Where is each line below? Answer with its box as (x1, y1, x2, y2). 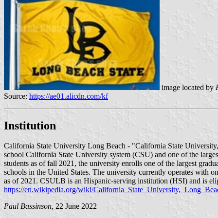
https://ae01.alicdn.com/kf (29, 91, 108, 100)
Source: (4, 91, 29, 100)
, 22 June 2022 (52, 202, 97, 211)
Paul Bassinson (4, 202, 52, 211)
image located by (159, 83, 216, 91)
